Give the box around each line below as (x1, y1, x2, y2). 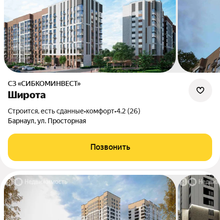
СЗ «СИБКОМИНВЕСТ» (12, 80, 81, 87)
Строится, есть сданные (12, 107, 84, 115)
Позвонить (90, 142, 130, 152)
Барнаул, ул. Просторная (8, 117, 86, 125)
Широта (8, 89, 46, 101)
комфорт (86, 107, 114, 115)
